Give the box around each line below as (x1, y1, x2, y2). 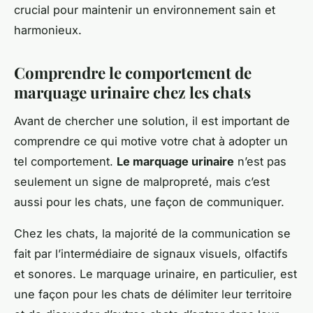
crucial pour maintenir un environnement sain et (14, 3, 275, 17)
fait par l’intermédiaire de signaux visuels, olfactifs (14, 247, 288, 261)
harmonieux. (14, 23, 82, 38)
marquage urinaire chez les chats (14, 82, 251, 103)
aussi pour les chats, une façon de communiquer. (14, 195, 284, 210)
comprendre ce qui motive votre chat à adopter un (14, 134, 288, 149)
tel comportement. (14, 154, 117, 169)
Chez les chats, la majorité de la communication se (14, 226, 291, 241)
